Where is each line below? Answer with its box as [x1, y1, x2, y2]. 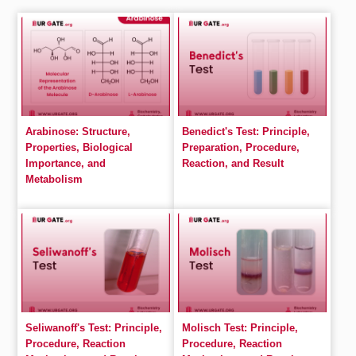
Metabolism [25, 173, 83, 185]
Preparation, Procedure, [182, 141, 300, 153]
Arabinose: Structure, [25, 126, 131, 137]
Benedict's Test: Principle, [182, 126, 310, 137]
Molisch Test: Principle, [182, 322, 298, 334]
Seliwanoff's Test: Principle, [25, 322, 163, 334]
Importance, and [25, 157, 106, 169]
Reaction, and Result [182, 157, 284, 169]
